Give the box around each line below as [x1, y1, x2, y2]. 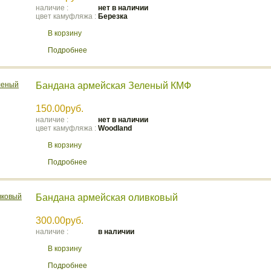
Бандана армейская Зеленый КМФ [36, 80, 191, 91]
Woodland [98, 124, 132, 132]
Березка [98, 12, 128, 21]
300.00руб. [36, 215, 83, 226]
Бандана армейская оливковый [36, 192, 178, 203]
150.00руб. [36, 103, 83, 114]
